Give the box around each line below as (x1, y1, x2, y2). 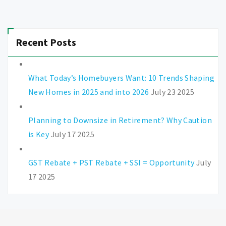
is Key (28, 129, 49, 139)
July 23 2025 (150, 86, 194, 97)
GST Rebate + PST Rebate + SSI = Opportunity (28, 157, 195, 167)
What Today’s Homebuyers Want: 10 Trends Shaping (28, 72, 214, 83)
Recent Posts (16, 35, 76, 48)
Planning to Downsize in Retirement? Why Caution (28, 115, 212, 125)
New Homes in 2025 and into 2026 (28, 86, 149, 97)
